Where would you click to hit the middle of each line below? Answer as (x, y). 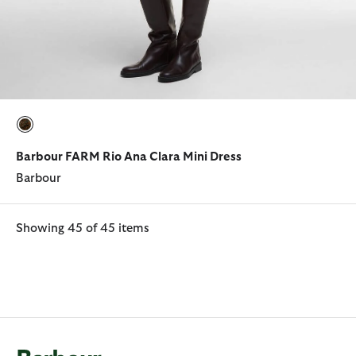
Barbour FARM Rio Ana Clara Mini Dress (129, 157)
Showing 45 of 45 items (83, 228)
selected (49, 140)
